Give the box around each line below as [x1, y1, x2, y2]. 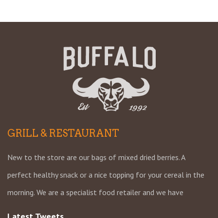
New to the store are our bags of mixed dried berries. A [7, 152, 185, 163]
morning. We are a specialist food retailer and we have [7, 187, 183, 198]
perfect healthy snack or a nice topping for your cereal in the [7, 170, 204, 180]
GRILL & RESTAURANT [7, 127, 119, 140]
